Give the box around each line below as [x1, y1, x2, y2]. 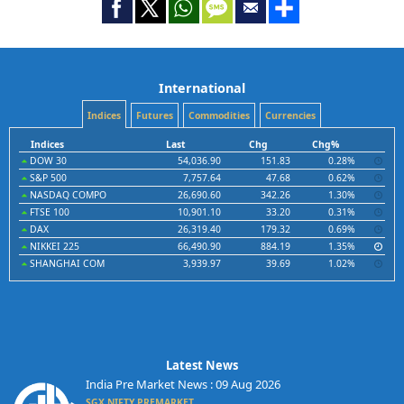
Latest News [166, 357, 238, 373]
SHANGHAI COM [27, 257, 105, 270]
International [159, 79, 245, 96]
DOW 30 [27, 154, 67, 167]
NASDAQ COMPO [27, 188, 106, 201]
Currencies [264, 109, 316, 122]
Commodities [188, 109, 250, 122]
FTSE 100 [27, 206, 69, 218]
